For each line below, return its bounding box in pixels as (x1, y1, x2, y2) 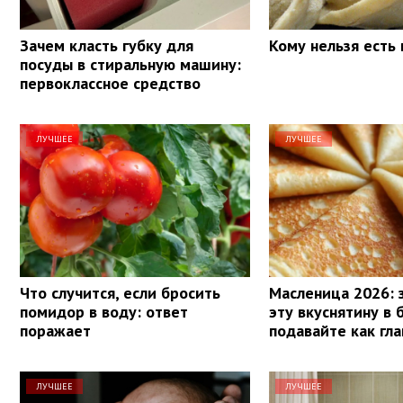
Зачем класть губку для (20, 34, 193, 56)
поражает (20, 319, 91, 341)
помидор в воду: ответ (20, 300, 188, 322)
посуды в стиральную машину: (20, 53, 241, 75)
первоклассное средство (20, 72, 201, 94)
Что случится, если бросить (20, 282, 220, 303)
